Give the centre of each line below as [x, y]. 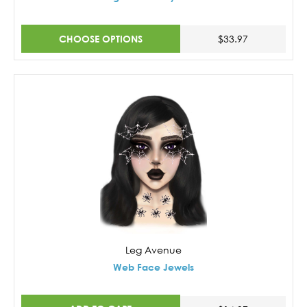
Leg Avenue [153, 249]
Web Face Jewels [153, 267]
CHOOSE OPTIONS [100, 38]
